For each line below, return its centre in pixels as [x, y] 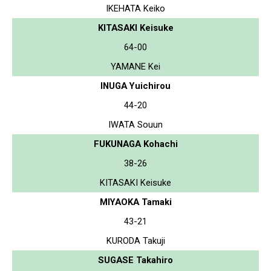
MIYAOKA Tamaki [135, 202]
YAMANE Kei [135, 66]
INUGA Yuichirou [135, 86]
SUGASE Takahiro [135, 260]
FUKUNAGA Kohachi [135, 144]
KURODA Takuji [135, 240]
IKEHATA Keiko [135, 8]
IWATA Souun [135, 124]
